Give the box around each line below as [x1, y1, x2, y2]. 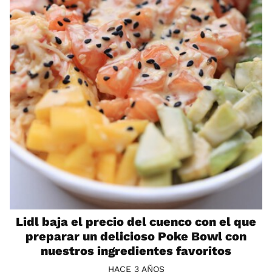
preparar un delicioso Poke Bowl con [25, 228, 246, 243]
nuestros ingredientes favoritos [41, 243, 231, 258]
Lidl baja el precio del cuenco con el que [16, 214, 256, 229]
